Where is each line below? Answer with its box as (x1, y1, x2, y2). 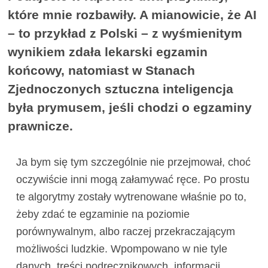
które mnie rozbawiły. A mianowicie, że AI (8, 8, 257, 22)
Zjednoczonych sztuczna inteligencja (8, 82, 234, 96)
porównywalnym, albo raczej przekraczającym (16, 226, 235, 238)
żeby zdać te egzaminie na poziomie (16, 208, 190, 221)
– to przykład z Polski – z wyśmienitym (8, 26, 243, 41)
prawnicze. (8, 119, 74, 133)
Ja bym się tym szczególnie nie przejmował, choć (16, 156, 251, 169)
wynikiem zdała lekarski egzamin (8, 45, 208, 59)
